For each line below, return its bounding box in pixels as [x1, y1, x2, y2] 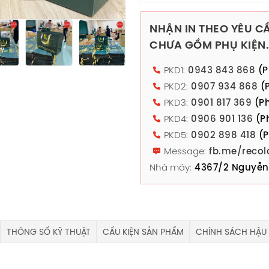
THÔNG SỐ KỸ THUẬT [7, 225, 91, 238]
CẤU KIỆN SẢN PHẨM [103, 225, 184, 238]
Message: [164, 145, 206, 157]
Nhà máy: [150, 161, 192, 174]
